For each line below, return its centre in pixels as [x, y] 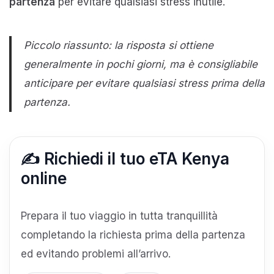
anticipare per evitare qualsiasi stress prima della [144, 83]
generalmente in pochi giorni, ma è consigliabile [141, 64]
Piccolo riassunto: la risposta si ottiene [119, 45]
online [44, 178]
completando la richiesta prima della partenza [133, 235]
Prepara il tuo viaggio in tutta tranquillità [119, 216]
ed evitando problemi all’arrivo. [96, 254]
